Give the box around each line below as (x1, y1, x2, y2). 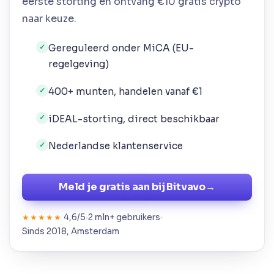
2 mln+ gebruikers (88, 212, 160, 223)
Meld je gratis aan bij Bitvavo (58, 180, 206, 194)
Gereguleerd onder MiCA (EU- (48, 42, 194, 54)
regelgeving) (48, 58, 109, 70)
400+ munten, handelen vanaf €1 (48, 86, 203, 98)
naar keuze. (22, 12, 76, 25)
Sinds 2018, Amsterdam (22, 226, 119, 237)
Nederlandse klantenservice (48, 140, 183, 152)
